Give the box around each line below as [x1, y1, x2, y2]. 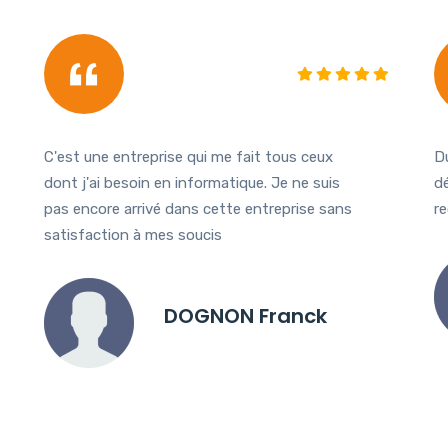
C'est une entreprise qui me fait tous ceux [44, 148, 333, 167]
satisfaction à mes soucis [44, 226, 222, 245]
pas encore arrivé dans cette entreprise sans [44, 200, 352, 219]
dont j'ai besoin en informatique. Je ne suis [44, 174, 340, 193]
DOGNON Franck [164, 302, 327, 331]
